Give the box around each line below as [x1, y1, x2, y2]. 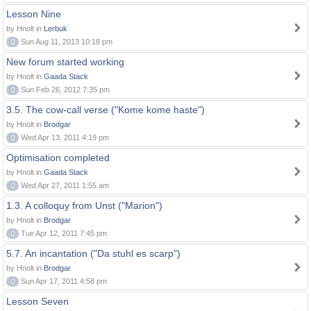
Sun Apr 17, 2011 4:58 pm [19, 277, 107, 285]
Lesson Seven [6, 296, 69, 307]
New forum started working [6, 56, 124, 67]
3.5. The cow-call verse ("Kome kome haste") [6, 104, 205, 115]
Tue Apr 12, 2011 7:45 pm [19, 229, 107, 237]
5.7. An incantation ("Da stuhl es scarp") [6, 248, 180, 259]
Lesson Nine [6, 8, 61, 19]
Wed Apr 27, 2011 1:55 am [19, 181, 109, 190]
